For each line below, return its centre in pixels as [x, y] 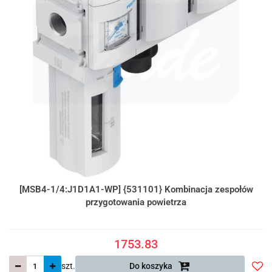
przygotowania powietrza [136, 202]
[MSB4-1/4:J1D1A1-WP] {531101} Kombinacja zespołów [136, 189]
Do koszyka [152, 266]
